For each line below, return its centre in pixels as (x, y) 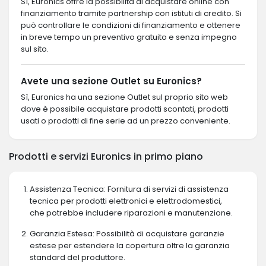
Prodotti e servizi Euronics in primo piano (106, 156)
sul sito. (35, 49)
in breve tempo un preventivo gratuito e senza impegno (129, 37)
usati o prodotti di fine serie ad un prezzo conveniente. (126, 121)
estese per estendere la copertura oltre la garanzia (130, 245)
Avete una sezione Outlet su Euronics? (111, 81)
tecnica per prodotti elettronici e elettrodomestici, (126, 201)
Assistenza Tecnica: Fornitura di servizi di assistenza (129, 189)
